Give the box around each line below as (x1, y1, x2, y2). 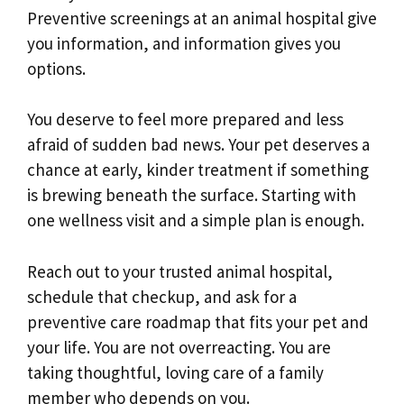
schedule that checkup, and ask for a (27, 285, 297, 308)
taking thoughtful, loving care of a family (27, 361, 324, 383)
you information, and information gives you (27, 32, 341, 54)
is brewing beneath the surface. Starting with (27, 184, 356, 207)
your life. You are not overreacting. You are (27, 335, 331, 358)
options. (27, 57, 86, 79)
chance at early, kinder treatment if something (27, 159, 369, 181)
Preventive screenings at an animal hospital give (27, 6, 377, 29)
